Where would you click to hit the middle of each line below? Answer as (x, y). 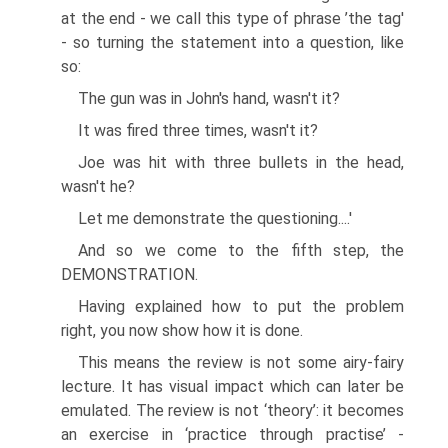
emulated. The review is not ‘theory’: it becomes (232, 410)
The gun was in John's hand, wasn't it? (209, 98)
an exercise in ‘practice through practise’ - (232, 434)
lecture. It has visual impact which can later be (232, 386)
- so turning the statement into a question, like (232, 42)
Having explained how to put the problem (241, 306)
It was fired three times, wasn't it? (198, 130)
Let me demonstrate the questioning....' (215, 218)
